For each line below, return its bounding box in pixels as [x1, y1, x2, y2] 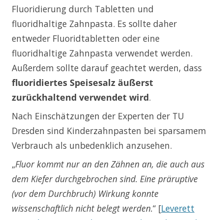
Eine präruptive [140, 172, 198, 185]
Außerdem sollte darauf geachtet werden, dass [12, 61, 202, 74]
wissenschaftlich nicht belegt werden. [12, 202, 153, 214]
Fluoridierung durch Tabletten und [12, 2, 154, 15]
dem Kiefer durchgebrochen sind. [12, 172, 140, 185]
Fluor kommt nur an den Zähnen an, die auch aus [15, 158, 205, 170]
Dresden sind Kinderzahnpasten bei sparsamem [12, 124, 206, 137]
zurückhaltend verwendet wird [12, 91, 149, 103]
